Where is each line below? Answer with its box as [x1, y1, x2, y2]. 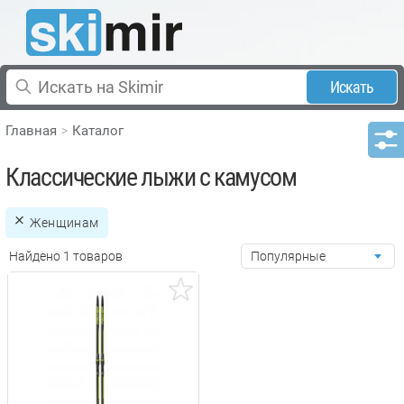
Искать [329, 77, 374, 96]
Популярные [251, 248, 326, 263]
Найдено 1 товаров [9, 248, 123, 263]
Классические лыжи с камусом [5, 161, 297, 192]
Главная [5, 122, 58, 139]
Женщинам [30, 215, 99, 230]
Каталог [72, 122, 124, 139]
